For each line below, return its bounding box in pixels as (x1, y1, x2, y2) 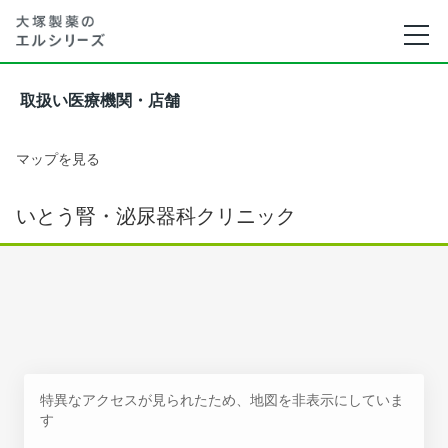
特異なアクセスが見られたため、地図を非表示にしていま (40, 391, 404, 408)
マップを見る (16, 150, 100, 167)
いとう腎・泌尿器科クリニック (16, 204, 296, 228)
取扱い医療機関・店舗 (20, 92, 180, 109)
